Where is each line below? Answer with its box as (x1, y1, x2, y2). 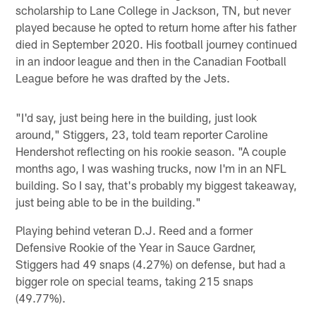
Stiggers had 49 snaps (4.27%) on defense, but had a (16, 257, 286, 272)
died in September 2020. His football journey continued (16, 37, 298, 51)
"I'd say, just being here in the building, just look (16, 110, 257, 125)
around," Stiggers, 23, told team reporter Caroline (16, 127, 269, 142)
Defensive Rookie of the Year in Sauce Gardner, (16, 240, 257, 255)
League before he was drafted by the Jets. (16, 71, 231, 85)
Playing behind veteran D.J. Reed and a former (16, 223, 253, 238)
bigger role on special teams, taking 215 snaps (16, 274, 254, 288)
